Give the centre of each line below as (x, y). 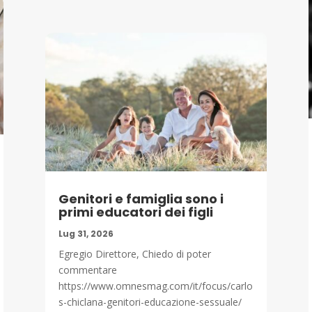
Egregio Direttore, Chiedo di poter (134, 254)
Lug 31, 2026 (86, 234)
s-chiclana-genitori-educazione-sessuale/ (150, 302)
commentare (87, 270)
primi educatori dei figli (135, 212)
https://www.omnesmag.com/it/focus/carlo (155, 286)
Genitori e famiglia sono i (141, 199)
